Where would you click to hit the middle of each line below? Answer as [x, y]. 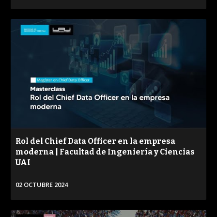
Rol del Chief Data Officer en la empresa [96, 141]
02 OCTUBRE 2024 [42, 184]
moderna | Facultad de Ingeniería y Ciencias [105, 152]
